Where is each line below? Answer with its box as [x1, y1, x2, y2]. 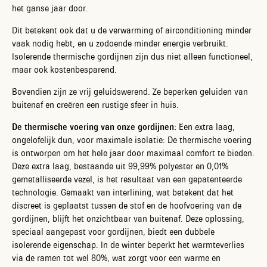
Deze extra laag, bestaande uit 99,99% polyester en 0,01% [12, 160, 228, 172]
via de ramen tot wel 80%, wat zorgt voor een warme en [12, 252, 221, 263]
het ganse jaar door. [12, 2, 88, 14]
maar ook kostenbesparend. [12, 64, 117, 75]
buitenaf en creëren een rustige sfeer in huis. [12, 99, 179, 110]
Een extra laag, [176, 121, 235, 132]
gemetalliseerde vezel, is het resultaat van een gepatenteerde [12, 173, 242, 185]
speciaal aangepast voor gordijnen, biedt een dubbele [12, 226, 215, 237]
